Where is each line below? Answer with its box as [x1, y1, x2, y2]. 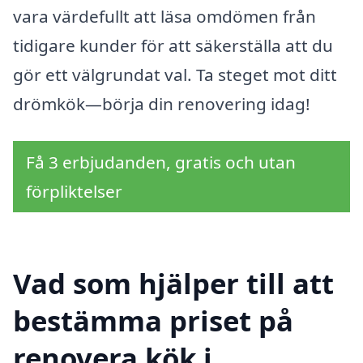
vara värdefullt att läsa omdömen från [13, 5, 316, 28]
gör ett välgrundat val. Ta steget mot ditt [13, 63, 337, 87]
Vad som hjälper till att [13, 263, 334, 302]
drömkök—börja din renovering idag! [13, 92, 310, 116]
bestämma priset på [13, 301, 293, 340]
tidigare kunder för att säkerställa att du [13, 34, 333, 58]
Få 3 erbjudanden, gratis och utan [26, 150, 296, 173]
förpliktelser [26, 179, 122, 203]
